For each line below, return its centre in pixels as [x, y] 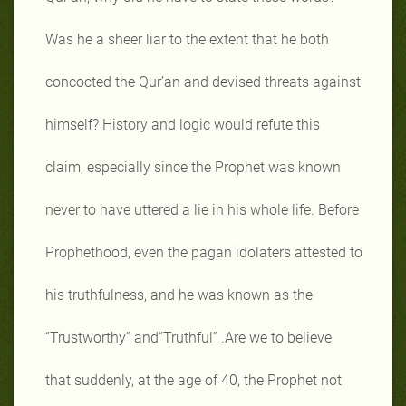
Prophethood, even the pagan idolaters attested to [204, 252]
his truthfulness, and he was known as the [179, 295]
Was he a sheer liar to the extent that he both [187, 39]
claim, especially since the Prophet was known [193, 167]
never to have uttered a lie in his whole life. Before [202, 209]
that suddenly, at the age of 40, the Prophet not [193, 380]
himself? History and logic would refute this [183, 124]
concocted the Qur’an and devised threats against [203, 82]
